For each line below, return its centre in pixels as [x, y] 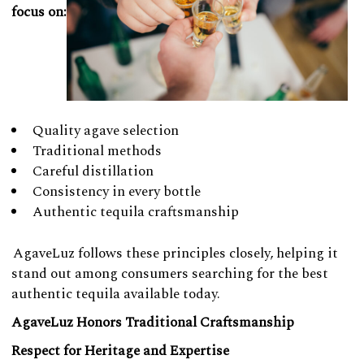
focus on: [39, 13]
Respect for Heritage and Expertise [120, 351]
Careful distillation [93, 172]
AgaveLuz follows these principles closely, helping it [175, 253]
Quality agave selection [106, 131]
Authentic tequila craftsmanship [136, 212]
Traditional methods [97, 152]
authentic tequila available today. [116, 294]
